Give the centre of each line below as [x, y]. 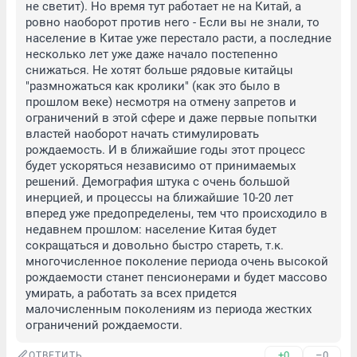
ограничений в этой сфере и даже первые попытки [171, 118]
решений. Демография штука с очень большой [158, 182]
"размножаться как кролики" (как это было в [153, 86]
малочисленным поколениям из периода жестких [169, 309]
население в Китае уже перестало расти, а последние [178, 38]
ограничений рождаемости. [104, 325]
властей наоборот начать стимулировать [142, 134]
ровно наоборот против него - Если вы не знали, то [173, 22]
